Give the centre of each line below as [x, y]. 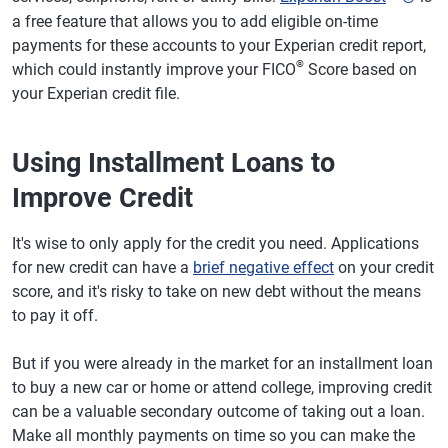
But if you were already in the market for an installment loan [222, 363]
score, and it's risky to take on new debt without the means [216, 291]
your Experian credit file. [96, 93]
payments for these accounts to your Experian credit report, [219, 45]
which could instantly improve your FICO [154, 69]
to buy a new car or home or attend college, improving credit [222, 387]
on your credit [384, 267]
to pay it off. [55, 315]
